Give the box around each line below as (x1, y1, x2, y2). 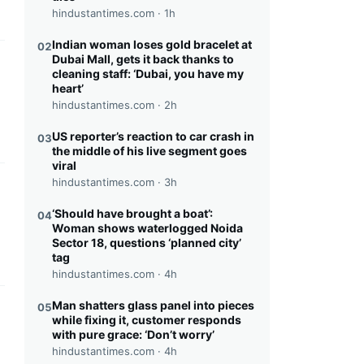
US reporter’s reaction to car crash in (52, 129, 254, 143)
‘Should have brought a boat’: (52, 206, 213, 220)
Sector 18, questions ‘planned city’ (52, 236, 241, 249)
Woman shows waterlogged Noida (52, 221, 243, 235)
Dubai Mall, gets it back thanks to (52, 52, 234, 66)
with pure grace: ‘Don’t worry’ (52, 327, 214, 341)
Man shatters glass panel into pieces (52, 298, 254, 312)
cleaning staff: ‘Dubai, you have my (52, 67, 244, 80)
